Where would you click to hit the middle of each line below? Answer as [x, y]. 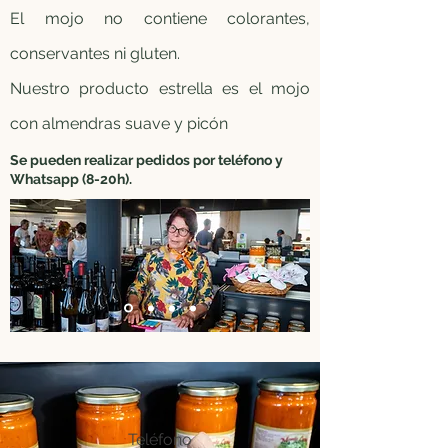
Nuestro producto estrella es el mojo [160, 88]
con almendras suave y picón [119, 123]
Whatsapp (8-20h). [71, 179]
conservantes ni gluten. [95, 53]
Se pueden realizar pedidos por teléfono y [146, 160]
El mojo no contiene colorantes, [160, 18]
